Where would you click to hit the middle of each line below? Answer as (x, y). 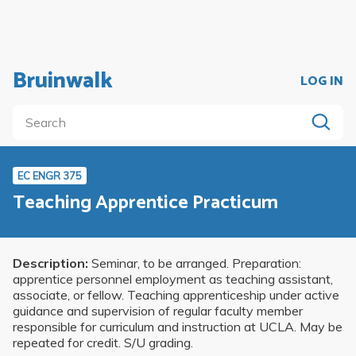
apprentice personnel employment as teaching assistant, (173, 279)
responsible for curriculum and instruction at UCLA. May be (178, 327)
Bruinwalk (63, 81)
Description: (50, 263)
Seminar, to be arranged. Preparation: (195, 263)
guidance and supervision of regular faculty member (158, 311)
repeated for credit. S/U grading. (103, 343)
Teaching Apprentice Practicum (145, 203)
